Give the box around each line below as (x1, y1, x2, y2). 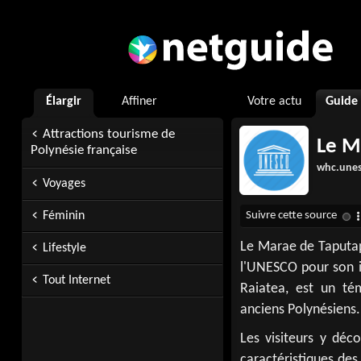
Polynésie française (31, 143, 137, 157)
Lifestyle (43, 242, 86, 255)
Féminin (43, 210, 85, 222)
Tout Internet (43, 274, 110, 287)
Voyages (43, 177, 85, 190)
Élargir (46, 95, 81, 108)
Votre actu (247, 95, 301, 108)
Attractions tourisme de (43, 127, 175, 141)
